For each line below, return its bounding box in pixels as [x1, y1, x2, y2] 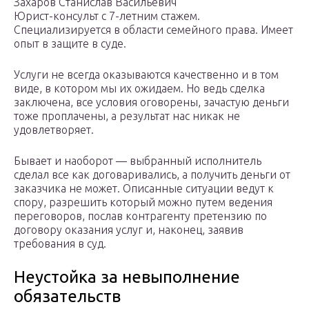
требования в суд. [14, 237, 106, 250]
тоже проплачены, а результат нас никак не [14, 110, 240, 123]
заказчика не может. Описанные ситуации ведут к [14, 182, 274, 195]
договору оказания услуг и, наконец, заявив [14, 223, 243, 237]
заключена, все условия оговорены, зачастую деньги [14, 96, 289, 109]
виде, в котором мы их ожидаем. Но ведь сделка [14, 82, 265, 95]
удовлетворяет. [14, 123, 94, 137]
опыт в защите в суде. [14, 37, 126, 50]
